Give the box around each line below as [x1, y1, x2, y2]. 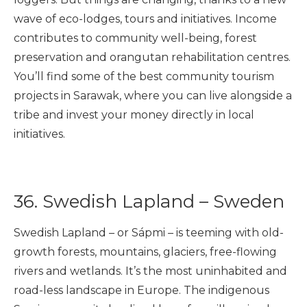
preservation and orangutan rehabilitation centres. [14, 50, 291, 64]
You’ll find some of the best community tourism [14, 69, 274, 83]
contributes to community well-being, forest [14, 31, 257, 45]
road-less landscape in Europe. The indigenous [14, 283, 269, 297]
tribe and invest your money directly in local [14, 108, 254, 121]
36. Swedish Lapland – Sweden [14, 190, 284, 212]
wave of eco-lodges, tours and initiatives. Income [14, 12, 277, 25]
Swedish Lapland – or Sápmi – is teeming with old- [14, 225, 284, 239]
